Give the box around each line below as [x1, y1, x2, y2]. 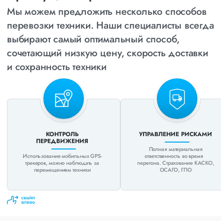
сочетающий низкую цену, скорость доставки [7, 45, 208, 60]
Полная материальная [148, 145, 203, 153]
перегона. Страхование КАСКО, [137, 158, 214, 167]
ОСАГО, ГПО [159, 165, 192, 174]
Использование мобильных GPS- [23, 151, 102, 160]
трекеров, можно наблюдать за [25, 158, 99, 167]
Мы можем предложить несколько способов [7, 4, 207, 19]
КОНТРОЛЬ [46, 129, 78, 139]
